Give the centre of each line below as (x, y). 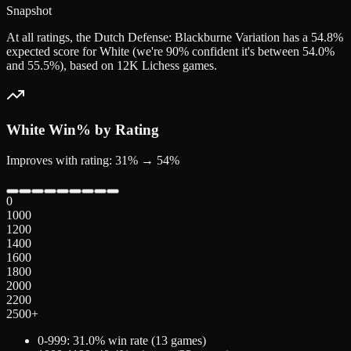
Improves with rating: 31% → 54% (93, 161)
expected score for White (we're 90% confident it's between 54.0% (170, 51)
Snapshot (29, 10)
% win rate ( (125, 341)
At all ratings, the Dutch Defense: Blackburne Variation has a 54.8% (175, 37)
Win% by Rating (102, 130)
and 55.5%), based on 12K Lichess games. (112, 65)
